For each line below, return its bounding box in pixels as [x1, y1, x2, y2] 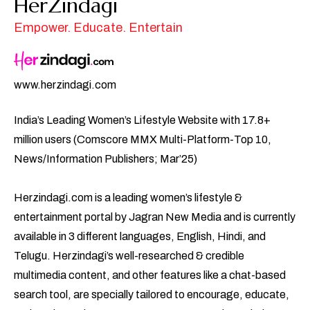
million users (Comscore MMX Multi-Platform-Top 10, [14, 133, 271, 145]
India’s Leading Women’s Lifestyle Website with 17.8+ [14, 113, 271, 126]
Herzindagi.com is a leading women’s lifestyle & [14, 191, 242, 203]
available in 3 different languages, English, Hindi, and [14, 230, 266, 242]
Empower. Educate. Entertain [14, 20, 183, 35]
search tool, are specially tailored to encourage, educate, [14, 288, 289, 300]
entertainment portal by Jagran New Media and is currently [14, 210, 295, 223]
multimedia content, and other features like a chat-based [14, 268, 286, 281]
